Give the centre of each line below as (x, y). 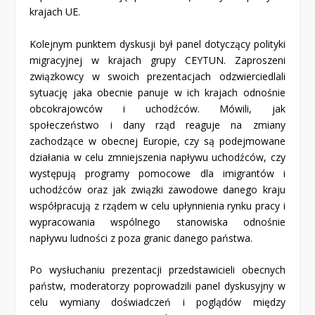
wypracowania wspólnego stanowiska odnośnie (157, 221)
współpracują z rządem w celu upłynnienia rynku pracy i (157, 205)
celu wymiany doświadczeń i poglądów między (157, 302)
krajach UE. (55, 12)
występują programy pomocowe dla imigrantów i (157, 173)
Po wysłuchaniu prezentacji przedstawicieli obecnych (157, 269)
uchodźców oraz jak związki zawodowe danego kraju (157, 189)
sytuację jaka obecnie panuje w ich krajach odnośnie (157, 92)
